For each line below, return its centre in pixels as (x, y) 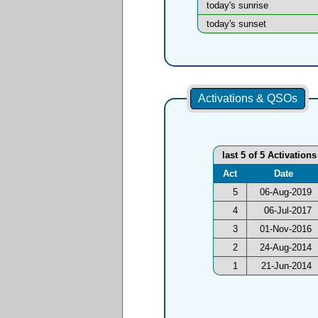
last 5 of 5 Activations (269, 155)
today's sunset (236, 24)
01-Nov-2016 (285, 229)
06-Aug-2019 (285, 192)
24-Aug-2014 (285, 248)
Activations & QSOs (247, 99)
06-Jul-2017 (287, 211)
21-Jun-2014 (286, 266)
